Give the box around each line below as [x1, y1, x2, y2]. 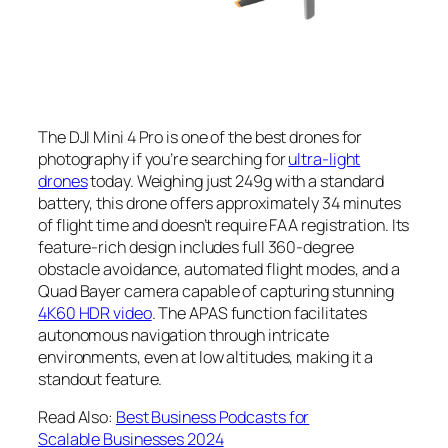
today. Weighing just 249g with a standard [87, 170, 385, 193]
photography [38, 148, 129, 171]
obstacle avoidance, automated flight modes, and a [38, 258, 401, 281]
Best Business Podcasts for [115, 406, 310, 429]
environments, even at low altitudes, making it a [38, 346, 374, 369]
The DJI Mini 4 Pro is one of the [38, 126, 255, 149]
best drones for [254, 126, 363, 149]
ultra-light [288, 148, 361, 171]
